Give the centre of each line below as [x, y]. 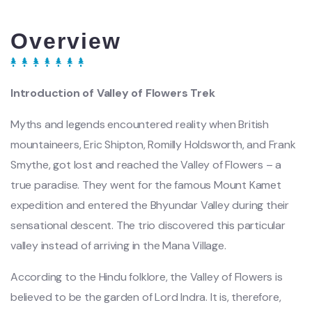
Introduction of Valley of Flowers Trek [113, 93]
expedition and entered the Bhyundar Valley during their [150, 205]
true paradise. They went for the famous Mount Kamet [146, 185]
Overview [66, 41]
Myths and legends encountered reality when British [140, 125]
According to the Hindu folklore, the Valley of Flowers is [147, 277]
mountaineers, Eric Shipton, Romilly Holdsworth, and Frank [153, 145]
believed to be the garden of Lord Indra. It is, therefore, [146, 297]
